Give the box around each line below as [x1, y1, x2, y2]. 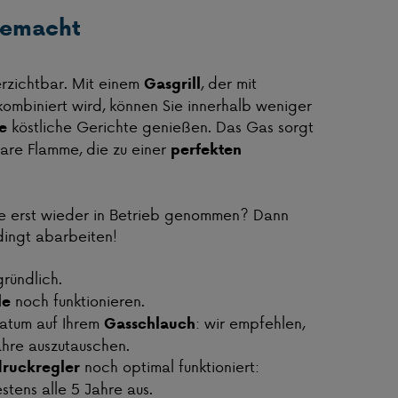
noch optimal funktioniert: [79, 355, 259, 378]
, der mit [200, 72, 257, 94]
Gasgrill [143, 73, 201, 95]
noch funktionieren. [10, 290, 145, 312]
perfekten [170, 139, 242, 161]
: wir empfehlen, [195, 312, 305, 334]
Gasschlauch [103, 313, 195, 335]
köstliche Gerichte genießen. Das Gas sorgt [6, 115, 314, 138]
